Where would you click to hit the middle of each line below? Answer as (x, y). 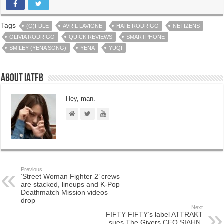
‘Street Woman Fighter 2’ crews (71, 177)
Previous (32, 170)
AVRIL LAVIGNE (83, 26)
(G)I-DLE (38, 26)
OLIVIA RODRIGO (32, 37)
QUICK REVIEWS (91, 37)
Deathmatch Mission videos (65, 193)
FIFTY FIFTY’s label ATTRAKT (154, 215)
